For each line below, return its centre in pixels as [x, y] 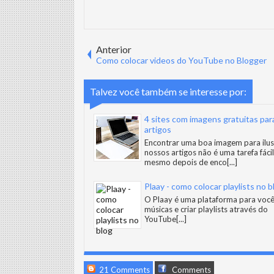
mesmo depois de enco [186, 162]
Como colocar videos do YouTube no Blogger [181, 60]
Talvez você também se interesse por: [168, 91]
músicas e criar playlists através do [206, 209]
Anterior [114, 49]
